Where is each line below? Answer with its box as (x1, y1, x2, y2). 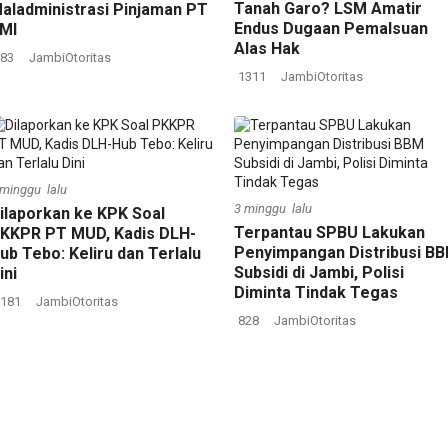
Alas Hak (234, 39, 300, 58)
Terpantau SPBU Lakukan (234, 223, 425, 242)
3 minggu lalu (234, 201, 312, 216)
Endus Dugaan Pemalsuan (234, 19, 428, 38)
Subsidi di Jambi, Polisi (234, 263, 404, 282)
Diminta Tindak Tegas (234, 283, 398, 302)
